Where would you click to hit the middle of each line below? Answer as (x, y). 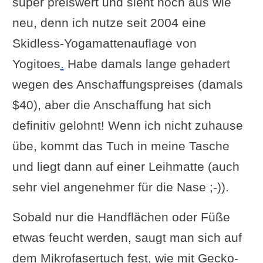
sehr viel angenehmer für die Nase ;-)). (120, 187)
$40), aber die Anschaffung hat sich (112, 104)
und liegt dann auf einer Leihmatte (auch (126, 166)
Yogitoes (36, 63)
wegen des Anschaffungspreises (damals (127, 84)
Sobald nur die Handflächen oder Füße (121, 217)
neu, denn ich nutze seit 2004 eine (109, 22)
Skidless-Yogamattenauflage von (104, 43)
